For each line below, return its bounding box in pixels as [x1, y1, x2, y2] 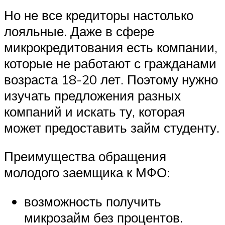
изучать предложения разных [4, 87, 181, 103]
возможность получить [24, 193, 161, 210]
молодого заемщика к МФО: [4, 164, 170, 181]
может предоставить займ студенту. [4, 119, 219, 136]
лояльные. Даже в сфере [4, 23, 154, 39]
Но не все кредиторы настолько [4, 7, 193, 23]
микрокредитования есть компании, [4, 39, 217, 55]
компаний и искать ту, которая [4, 103, 185, 120]
